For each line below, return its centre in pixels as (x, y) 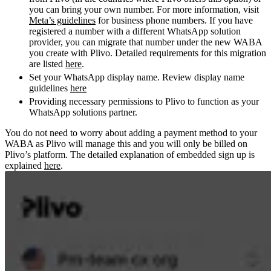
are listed (47, 64)
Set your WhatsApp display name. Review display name (137, 77)
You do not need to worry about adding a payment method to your (131, 132)
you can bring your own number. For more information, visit (144, 9)
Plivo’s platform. (36, 154)
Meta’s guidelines (62, 20)
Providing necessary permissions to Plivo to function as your (144, 101)
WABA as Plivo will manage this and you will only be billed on (126, 143)
